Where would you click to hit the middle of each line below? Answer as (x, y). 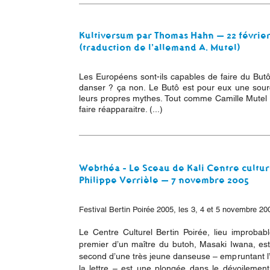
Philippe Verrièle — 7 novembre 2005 (164, 180)
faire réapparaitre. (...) (121, 109)
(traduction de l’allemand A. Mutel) (161, 47)
